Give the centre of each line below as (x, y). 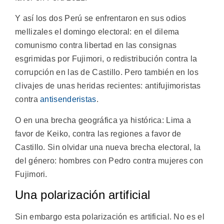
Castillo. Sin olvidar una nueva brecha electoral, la (108, 147)
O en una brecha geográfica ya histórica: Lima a (103, 120)
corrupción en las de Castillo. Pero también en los (107, 72)
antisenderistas (68, 99)
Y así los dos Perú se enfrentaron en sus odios (101, 18)
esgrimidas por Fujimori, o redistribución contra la (106, 59)
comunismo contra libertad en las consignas (96, 45)
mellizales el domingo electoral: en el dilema (97, 32)
